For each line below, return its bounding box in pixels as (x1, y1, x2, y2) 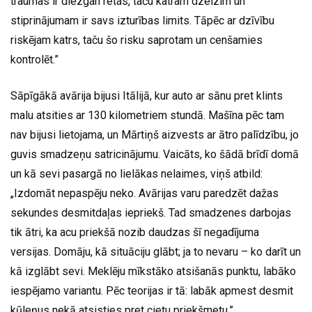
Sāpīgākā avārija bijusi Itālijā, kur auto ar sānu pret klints (10, 89, 283, 103)
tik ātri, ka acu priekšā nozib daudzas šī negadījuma (10, 226, 259, 240)
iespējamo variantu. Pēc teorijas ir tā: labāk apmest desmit (10, 284, 293, 298)
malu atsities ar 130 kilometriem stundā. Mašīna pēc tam (10, 109, 284, 123)
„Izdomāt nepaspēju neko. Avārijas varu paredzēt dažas (10, 187, 279, 201)
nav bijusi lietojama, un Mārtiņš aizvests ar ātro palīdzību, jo (10, 128, 299, 142)
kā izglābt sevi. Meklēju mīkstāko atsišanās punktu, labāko (10, 265, 296, 279)
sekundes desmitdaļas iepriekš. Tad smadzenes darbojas (10, 206, 291, 220)
